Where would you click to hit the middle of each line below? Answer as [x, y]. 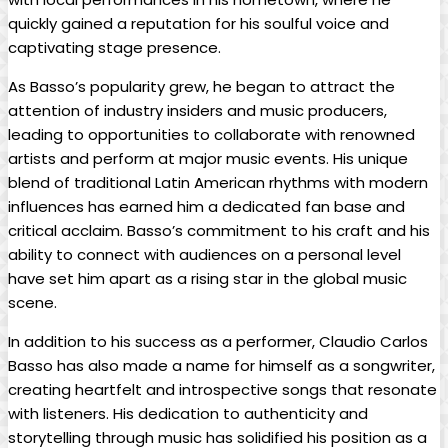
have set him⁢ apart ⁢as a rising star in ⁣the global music [207, 279]
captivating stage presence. [114, 48]
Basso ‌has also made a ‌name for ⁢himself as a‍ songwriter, [221, 366]
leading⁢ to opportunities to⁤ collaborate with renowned [211, 135]
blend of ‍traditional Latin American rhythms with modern [218, 183]
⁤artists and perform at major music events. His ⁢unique [208, 159]
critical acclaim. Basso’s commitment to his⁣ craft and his [219, 231]
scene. [32, 303]
